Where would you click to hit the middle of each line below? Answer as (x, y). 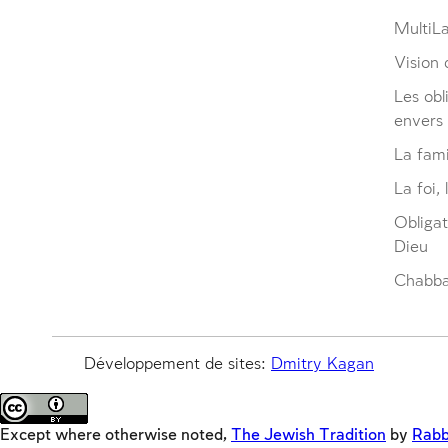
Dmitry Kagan (322, 365)
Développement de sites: (177, 365)
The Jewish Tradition (308, 436)
